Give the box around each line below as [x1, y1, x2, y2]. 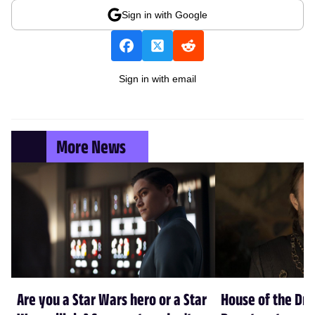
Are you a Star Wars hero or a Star [17, 288, 207, 309]
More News [56, 135, 126, 157]
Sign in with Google [122, 8, 207, 20]
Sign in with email [119, 72, 196, 84]
